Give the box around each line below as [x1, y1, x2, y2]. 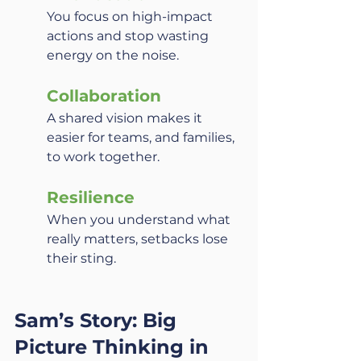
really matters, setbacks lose [47, 231, 231, 247]
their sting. [47, 251, 116, 266]
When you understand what [47, 212, 234, 227]
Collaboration [47, 86, 161, 106]
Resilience [47, 188, 135, 207]
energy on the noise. [47, 48, 179, 63]
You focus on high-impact [47, 9, 216, 24]
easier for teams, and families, [47, 130, 238, 145]
